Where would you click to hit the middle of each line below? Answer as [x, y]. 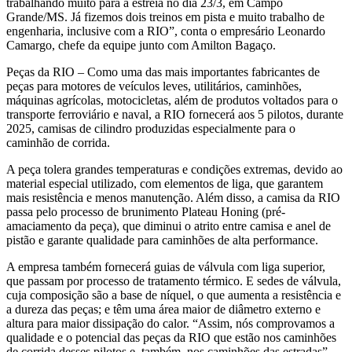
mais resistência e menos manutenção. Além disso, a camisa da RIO [173, 197]
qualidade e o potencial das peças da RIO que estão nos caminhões [171, 337]
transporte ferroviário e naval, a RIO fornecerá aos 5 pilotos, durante [175, 114]
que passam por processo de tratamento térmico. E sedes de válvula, [174, 280]
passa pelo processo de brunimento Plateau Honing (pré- [146, 211]
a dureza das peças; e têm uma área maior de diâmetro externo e [163, 309]
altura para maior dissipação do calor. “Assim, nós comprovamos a [170, 323]
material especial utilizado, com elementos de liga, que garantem [165, 183]
